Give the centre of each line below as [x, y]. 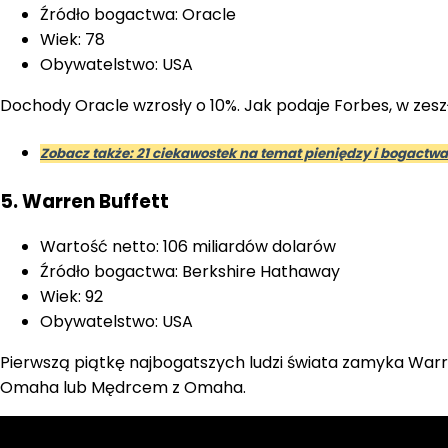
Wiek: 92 [71, 297]
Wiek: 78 [72, 40]
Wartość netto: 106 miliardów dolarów [188, 247]
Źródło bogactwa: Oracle [138, 15]
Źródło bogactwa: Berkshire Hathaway [190, 272]
